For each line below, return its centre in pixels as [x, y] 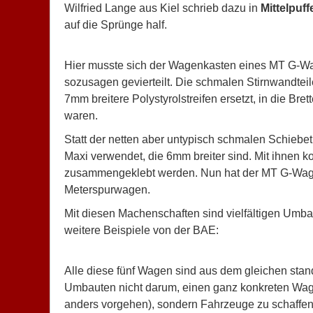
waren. [81, 116]
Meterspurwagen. [107, 190]
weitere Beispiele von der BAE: [141, 230]
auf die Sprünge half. [116, 25]
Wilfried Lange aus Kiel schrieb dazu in [162, 8]
